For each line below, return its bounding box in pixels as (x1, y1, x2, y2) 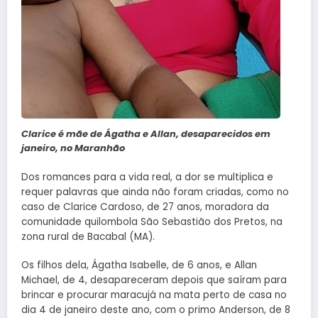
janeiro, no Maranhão (21, 141, 125, 155)
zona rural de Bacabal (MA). (21, 229, 155, 243)
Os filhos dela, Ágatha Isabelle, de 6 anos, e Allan (21, 258, 257, 272)
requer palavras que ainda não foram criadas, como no (21, 185, 289, 199)
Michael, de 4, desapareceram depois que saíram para (21, 273, 287, 287)
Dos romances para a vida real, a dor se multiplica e (21, 170, 273, 184)
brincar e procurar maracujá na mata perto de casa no (21, 287, 287, 302)
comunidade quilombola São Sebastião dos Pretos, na (21, 214, 283, 229)
